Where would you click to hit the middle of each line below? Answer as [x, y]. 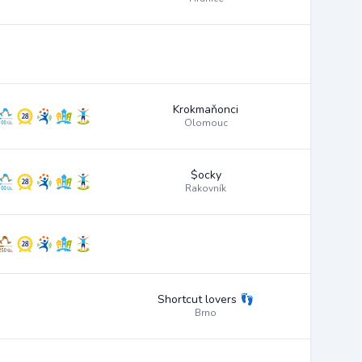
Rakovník [206, 188]
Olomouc [206, 123]
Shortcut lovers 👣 [206, 299]
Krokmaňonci [206, 109]
